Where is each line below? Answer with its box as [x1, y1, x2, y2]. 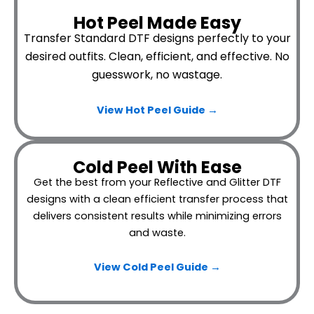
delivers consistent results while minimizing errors [32, 208, 282, 223]
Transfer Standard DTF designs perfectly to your [23, 29, 291, 46]
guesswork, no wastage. [92, 66, 222, 83]
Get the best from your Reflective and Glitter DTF [33, 175, 281, 189]
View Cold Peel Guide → [93, 260, 221, 275]
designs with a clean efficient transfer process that [26, 191, 288, 206]
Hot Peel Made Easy [73, 11, 241, 34]
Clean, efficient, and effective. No [108, 48, 289, 64]
